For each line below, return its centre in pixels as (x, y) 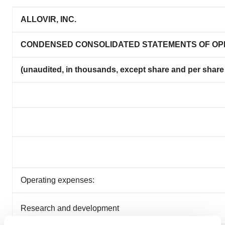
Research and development (70, 208)
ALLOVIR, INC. (48, 20)
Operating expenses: (58, 180)
